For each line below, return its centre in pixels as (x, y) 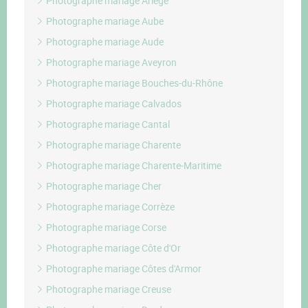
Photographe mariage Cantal (107, 124)
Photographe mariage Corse (105, 227)
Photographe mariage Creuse (108, 289)
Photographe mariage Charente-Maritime (133, 165)
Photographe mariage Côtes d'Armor (123, 268)
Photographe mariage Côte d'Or (112, 248)
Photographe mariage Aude (104, 42)
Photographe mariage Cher (103, 186)
